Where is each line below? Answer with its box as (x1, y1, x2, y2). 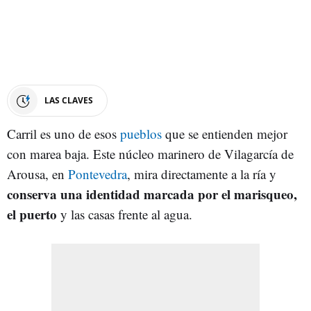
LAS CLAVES (44, 94, 93, 106)
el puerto (7, 204, 57, 224)
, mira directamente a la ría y (127, 165, 276, 183)
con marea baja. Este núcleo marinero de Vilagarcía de (7, 144, 294, 162)
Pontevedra (68, 165, 127, 183)
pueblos (120, 124, 165, 142)
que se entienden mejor (165, 124, 287, 142)
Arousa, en (7, 165, 68, 183)
